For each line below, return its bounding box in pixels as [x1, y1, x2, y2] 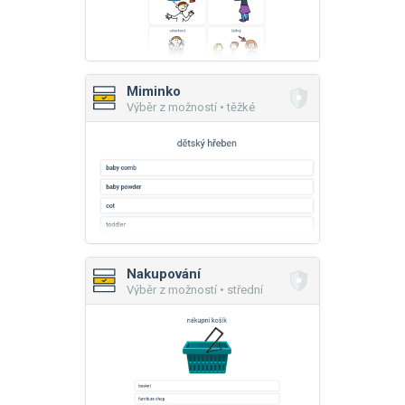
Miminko [127, 83, 181, 99]
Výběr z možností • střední [127, 283, 263, 297]
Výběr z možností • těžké [127, 100, 255, 114]
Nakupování [127, 266, 201, 282]
